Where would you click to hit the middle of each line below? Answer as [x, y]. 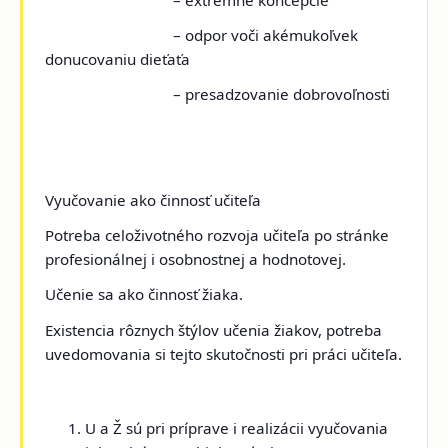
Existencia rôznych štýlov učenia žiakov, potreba [214, 329]
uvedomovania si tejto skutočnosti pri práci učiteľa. [224, 353]
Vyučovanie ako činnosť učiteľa [153, 200]
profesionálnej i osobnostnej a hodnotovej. [196, 259]
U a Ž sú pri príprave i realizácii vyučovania [237, 427]
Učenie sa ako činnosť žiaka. [144, 294]
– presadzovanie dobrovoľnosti [218, 94]
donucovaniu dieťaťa [118, 59]
